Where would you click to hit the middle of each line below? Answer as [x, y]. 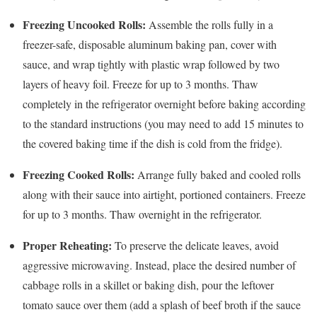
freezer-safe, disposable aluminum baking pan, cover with [150, 45]
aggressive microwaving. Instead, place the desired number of [159, 265]
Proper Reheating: [67, 246]
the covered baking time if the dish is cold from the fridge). [152, 144]
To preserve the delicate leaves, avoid [195, 246]
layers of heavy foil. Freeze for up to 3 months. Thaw [140, 84]
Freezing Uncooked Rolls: [84, 25]
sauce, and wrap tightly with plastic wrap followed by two [151, 64]
